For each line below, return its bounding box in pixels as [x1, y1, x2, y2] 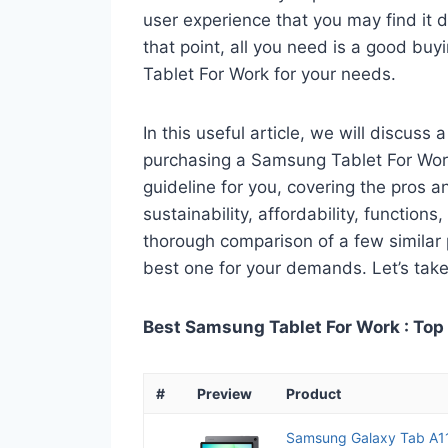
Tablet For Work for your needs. [143, 63, 396, 84]
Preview [197, 384, 252, 402]
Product [286, 384, 341, 402]
